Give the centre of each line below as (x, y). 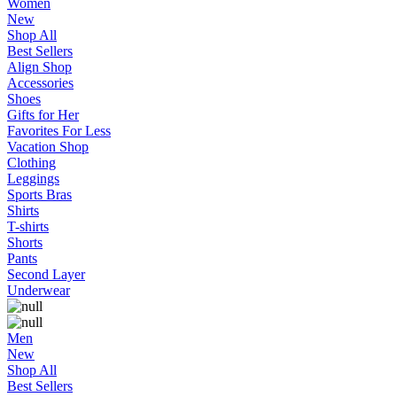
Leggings (33, 179)
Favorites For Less (59, 131)
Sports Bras (39, 195)
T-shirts (28, 226)
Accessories (40, 83)
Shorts (25, 242)
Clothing (31, 163)
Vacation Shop (48, 147)
